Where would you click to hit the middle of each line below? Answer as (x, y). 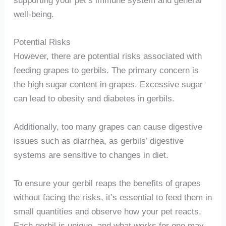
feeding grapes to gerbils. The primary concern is (106, 70)
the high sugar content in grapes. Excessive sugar (108, 84)
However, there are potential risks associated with (107, 56)
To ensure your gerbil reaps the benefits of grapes (107, 183)
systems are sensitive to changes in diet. (91, 155)
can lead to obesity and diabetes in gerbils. (94, 99)
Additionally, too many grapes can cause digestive (108, 127)
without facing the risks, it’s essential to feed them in (112, 197)
